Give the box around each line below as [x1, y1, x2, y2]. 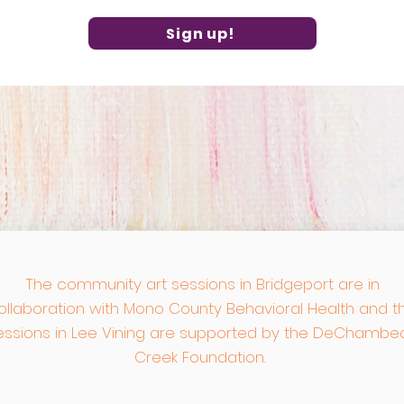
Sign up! [166, 23, 234, 44]
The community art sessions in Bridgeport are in [24, 273, 380, 295]
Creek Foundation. [134, 346, 270, 368]
